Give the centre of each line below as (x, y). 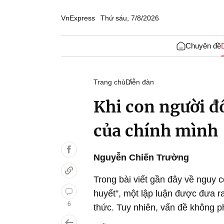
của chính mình (156, 131)
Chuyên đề (203, 46)
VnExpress (78, 18)
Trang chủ (109, 82)
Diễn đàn (140, 82)
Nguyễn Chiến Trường (141, 157)
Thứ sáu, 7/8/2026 (130, 18)
